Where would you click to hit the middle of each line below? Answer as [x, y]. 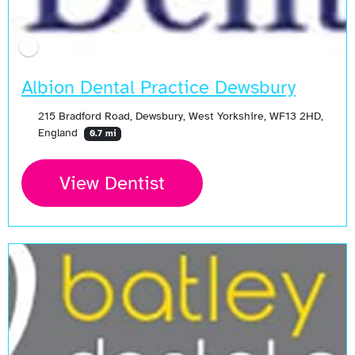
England [59, 133]
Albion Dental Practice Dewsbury [158, 88]
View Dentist [112, 183]
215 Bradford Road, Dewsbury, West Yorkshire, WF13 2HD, [180, 116]
